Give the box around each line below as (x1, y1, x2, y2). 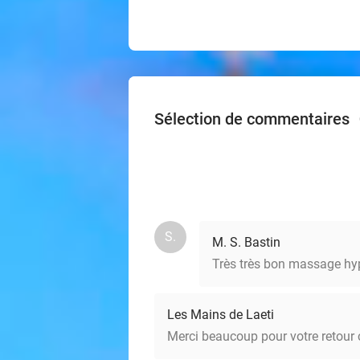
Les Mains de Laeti (167, 307, 274, 322)
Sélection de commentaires (154, 109, 354, 129)
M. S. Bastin (212, 235, 280, 250)
